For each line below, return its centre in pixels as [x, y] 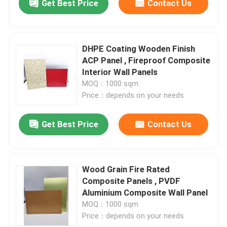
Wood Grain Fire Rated [126, 169]
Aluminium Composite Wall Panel [145, 193]
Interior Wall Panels [120, 72]
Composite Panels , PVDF [131, 181]
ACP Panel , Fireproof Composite [146, 60]
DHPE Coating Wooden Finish [139, 48]
